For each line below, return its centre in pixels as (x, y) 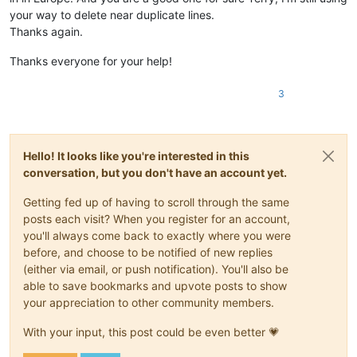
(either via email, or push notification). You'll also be (156, 269)
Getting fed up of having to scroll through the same (156, 202)
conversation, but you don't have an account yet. (155, 172)
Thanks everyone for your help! (91, 61)
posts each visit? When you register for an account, (157, 218)
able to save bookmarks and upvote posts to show (155, 285)
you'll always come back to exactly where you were (157, 235)
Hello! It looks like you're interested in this (136, 155)
